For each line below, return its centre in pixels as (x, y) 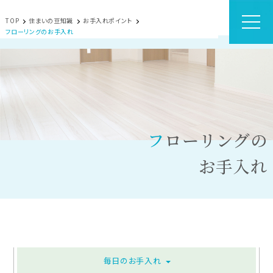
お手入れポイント (107, 20)
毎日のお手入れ (132, 261)
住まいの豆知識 (51, 20)
